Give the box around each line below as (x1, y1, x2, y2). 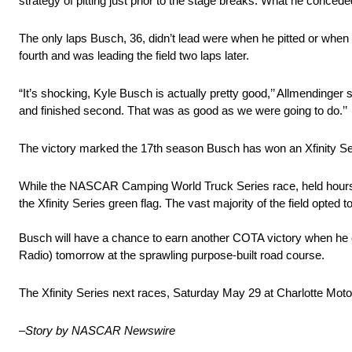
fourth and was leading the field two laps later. (19, 49, 249, 63)
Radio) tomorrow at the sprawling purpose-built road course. (19, 248, 324, 262)
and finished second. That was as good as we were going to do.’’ (19, 104, 347, 118)
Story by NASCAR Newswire (25, 324, 175, 338)
